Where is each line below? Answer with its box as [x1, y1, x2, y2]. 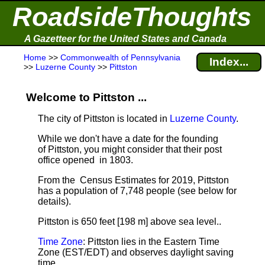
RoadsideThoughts [12, 2, 251, 32]
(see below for [175, 186, 237, 196]
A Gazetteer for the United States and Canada [24, 34, 227, 44]
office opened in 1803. [38, 155, 133, 165]
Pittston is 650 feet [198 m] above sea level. [38, 216, 219, 227]
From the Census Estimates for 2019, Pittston [38, 175, 229, 185]
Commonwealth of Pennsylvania [60, 53, 180, 62]
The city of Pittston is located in [38, 114, 170, 124]
